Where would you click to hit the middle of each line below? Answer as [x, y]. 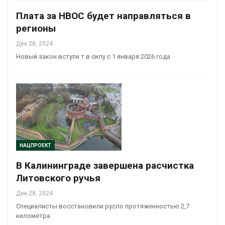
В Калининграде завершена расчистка [105, 166]
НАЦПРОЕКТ [35, 146]
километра [33, 216]
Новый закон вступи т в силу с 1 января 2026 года [93, 56]
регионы [36, 28]
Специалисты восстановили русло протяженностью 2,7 [103, 206]
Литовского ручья [58, 178]
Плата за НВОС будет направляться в [103, 16]
